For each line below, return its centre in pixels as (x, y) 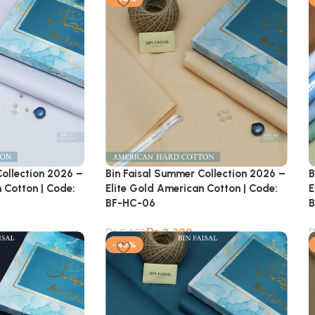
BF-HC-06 (131, 204)
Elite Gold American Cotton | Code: (192, 189)
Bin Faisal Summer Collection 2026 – (196, 174)
